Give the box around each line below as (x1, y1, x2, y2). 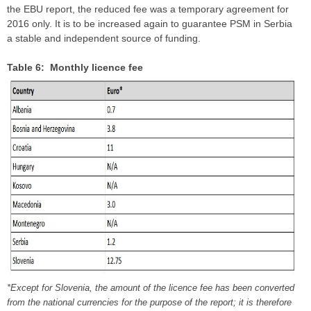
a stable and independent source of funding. (7, 33, 203, 44)
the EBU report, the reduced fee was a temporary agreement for (7, 3, 289, 15)
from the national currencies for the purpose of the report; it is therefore (7, 297, 292, 308)
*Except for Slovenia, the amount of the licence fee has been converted (7, 283, 294, 294)
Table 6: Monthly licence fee (7, 62, 149, 74)
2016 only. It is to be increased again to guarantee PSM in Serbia (7, 18, 292, 30)
